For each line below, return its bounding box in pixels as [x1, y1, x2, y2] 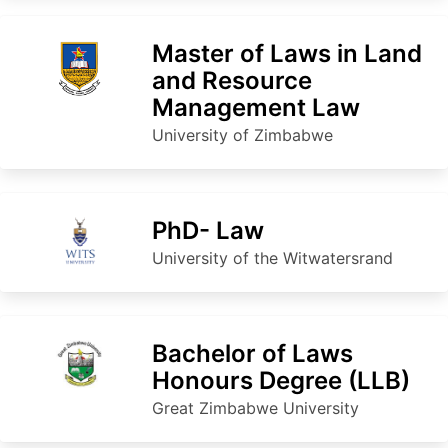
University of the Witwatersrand [152, 247, 393, 268]
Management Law [152, 92, 360, 122]
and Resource [152, 65, 312, 95]
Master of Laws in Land [152, 38, 422, 68]
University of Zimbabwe [152, 124, 333, 145]
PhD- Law [152, 215, 264, 245]
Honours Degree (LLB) [152, 365, 410, 395]
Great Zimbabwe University [152, 397, 359, 418]
